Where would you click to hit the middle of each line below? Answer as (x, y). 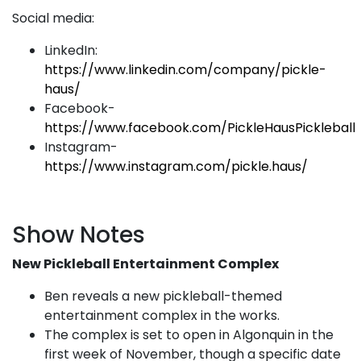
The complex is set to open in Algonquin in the (189, 335)
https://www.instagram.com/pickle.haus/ (176, 166)
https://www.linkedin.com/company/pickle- (185, 70)
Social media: (53, 18)
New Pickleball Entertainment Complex (145, 264)
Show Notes (79, 235)
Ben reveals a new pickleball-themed (163, 296)
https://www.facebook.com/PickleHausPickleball (200, 128)
